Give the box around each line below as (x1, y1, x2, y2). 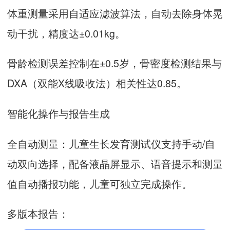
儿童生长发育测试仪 (69, 136, 161, 151)
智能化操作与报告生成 (7, 106, 110, 121)
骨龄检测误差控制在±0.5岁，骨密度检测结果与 (7, 55, 222, 71)
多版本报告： (7, 206, 69, 221)
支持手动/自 (161, 136, 215, 151)
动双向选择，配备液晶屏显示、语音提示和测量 (7, 156, 223, 171)
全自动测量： (7, 136, 69, 151)
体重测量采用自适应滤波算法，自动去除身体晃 (7, 5, 223, 21)
